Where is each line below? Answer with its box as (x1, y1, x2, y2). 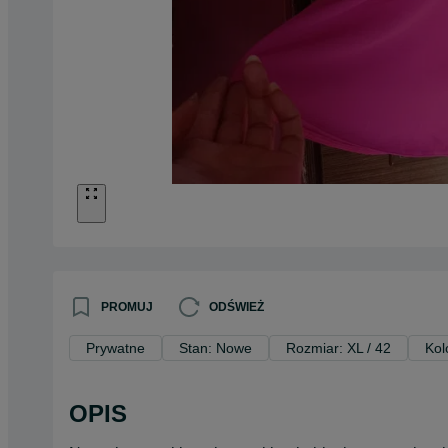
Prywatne (86, 339, 145, 356)
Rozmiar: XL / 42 (286, 339, 391, 356)
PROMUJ (101, 299, 153, 314)
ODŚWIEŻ (209, 299, 264, 314)
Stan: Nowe (179, 339, 252, 356)
